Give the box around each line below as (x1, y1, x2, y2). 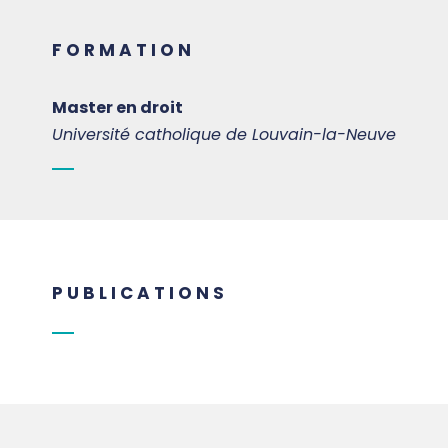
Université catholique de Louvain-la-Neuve (52, 123, 396, 147)
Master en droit (52, 96, 183, 120)
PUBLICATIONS (52, 281, 228, 306)
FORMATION (52, 38, 195, 63)
